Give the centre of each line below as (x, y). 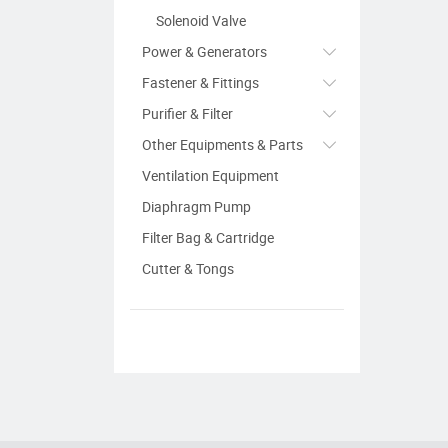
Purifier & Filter (187, 114)
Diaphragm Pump (196, 207)
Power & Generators (204, 52)
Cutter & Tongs (188, 269)
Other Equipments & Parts (222, 145)
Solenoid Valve (201, 21)
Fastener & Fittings (200, 83)
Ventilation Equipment (210, 176)
